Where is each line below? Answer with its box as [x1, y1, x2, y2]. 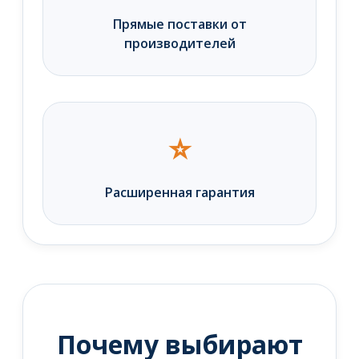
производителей [123, 34, 236, 53]
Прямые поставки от [112, 15, 247, 34]
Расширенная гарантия [104, 184, 255, 202]
